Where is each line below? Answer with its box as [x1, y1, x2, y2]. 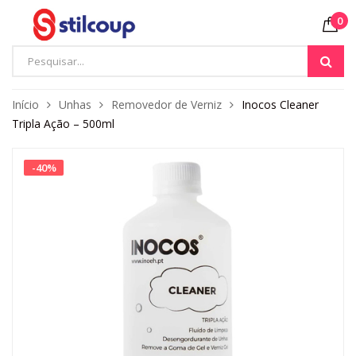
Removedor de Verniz [111, 97, 222, 112]
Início [12, 97, 39, 112]
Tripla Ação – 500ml [12, 116, 114, 131]
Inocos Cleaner [242, 97, 319, 112]
